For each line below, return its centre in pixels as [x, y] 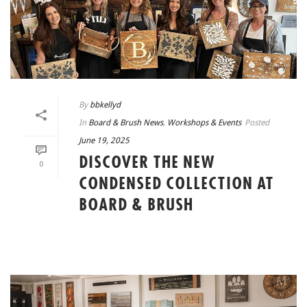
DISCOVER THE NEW [147, 163]
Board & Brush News [126, 123]
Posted [257, 123]
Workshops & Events [204, 123]
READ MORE [181, 237]
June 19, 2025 [104, 141]
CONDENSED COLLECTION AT [176, 185]
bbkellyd [105, 105]
